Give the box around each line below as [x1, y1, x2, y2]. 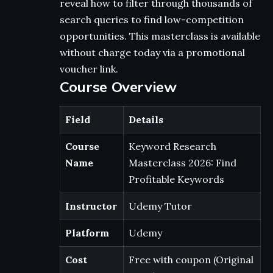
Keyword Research [129, 140, 216, 152]
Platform [65, 226, 109, 239]
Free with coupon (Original [129, 253, 253, 266]
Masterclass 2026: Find [129, 156, 236, 169]
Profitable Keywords [129, 172, 224, 185]
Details [129, 113, 163, 126]
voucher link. [60, 63, 118, 76]
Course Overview [60, 77, 177, 96]
